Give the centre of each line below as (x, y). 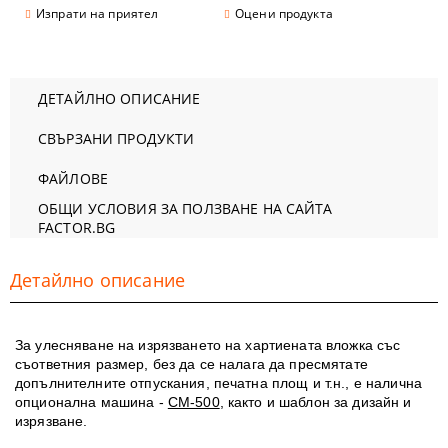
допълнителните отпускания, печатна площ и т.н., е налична (218, 383)
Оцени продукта (284, 13)
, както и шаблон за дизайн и (315, 402)
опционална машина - (91, 402)
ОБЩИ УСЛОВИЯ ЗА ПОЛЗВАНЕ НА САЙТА (185, 208)
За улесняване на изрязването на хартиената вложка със (208, 345)
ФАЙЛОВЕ (73, 178)
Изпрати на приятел (97, 13)
